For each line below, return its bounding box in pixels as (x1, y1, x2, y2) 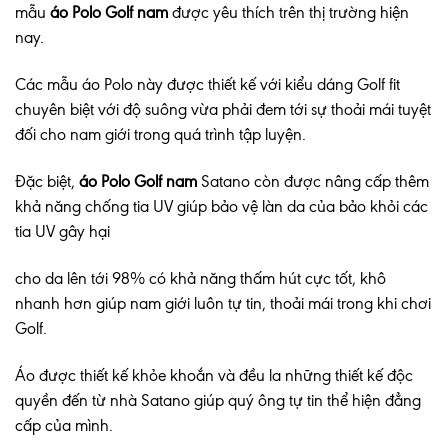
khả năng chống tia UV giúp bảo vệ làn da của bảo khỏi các (15, 197, 428, 217)
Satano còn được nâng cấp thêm (201, 172, 429, 192)
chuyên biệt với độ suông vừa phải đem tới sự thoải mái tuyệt (15, 100, 431, 120)
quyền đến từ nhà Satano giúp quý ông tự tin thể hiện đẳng (15, 391, 421, 411)
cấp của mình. (15, 416, 113, 436)
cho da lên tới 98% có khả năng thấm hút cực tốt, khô (15, 269, 386, 289)
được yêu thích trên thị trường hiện (172, 2, 409, 22)
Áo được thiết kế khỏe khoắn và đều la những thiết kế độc (15, 366, 413, 386)
